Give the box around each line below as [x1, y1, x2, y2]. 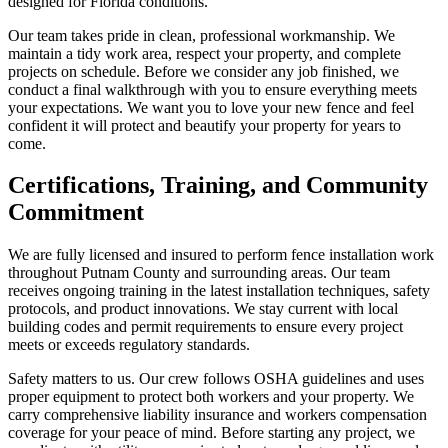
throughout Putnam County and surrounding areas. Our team [8, 264, 390, 282]
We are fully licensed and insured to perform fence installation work [8, 246, 434, 264]
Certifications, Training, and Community [8, 172, 428, 199]
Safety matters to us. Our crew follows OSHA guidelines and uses [8, 370, 424, 388]
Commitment [8, 199, 144, 226]
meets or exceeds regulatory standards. [8, 336, 250, 354]
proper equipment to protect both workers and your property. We [8, 388, 414, 406]
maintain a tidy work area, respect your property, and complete [8, 44, 401, 62]
